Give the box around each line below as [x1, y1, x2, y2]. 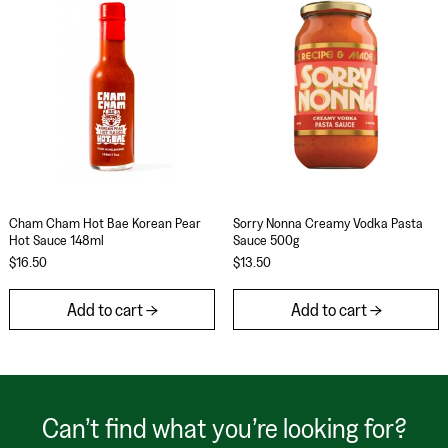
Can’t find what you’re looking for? [41, 411, 407, 443]
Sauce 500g [233, 232, 299, 249]
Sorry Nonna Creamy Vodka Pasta [233, 215, 423, 232]
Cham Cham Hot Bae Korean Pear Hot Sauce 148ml [111, 196, 401, 213]
